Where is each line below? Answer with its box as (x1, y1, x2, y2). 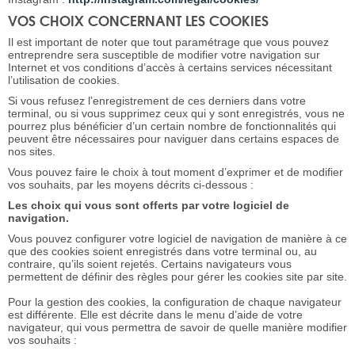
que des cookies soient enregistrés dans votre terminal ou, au (8, 245, 317, 258)
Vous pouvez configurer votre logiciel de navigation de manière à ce (8, 232, 347, 246)
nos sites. (8, 145, 55, 158)
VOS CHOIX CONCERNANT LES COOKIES (8, 10, 269, 32)
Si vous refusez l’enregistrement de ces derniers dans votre (8, 94, 306, 108)
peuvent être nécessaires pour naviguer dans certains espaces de (8, 132, 339, 146)
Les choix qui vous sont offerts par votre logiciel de (8, 199, 289, 212)
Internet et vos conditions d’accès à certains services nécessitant (8, 61, 332, 74)
